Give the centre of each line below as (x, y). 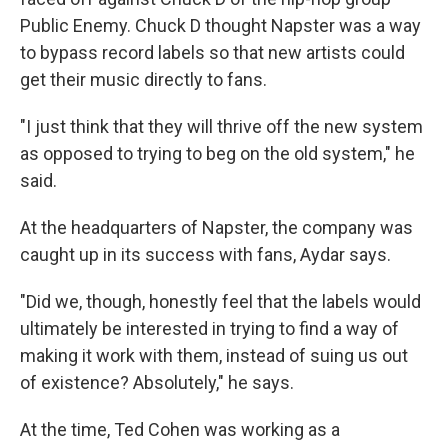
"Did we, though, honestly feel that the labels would (220, 301)
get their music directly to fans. (143, 79)
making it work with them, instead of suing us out (214, 355)
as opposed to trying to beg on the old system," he (217, 153)
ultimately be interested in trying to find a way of (209, 328)
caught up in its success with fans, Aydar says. (205, 254)
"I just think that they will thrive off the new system (221, 126)
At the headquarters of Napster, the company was (216, 227)
